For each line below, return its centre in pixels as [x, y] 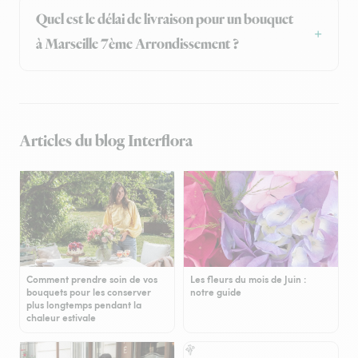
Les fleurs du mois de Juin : [248, 280]
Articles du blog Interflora [106, 142]
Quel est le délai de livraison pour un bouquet [165, 20]
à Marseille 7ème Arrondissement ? [137, 45]
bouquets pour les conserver [89, 292]
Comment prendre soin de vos [92, 280]
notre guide [216, 292]
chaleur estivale [61, 318]
